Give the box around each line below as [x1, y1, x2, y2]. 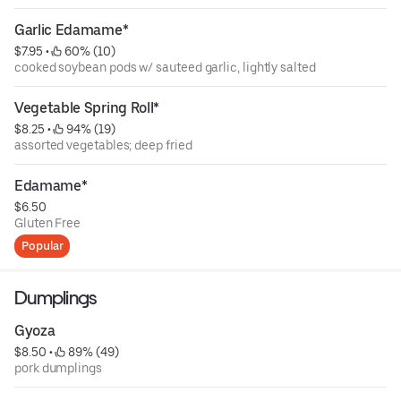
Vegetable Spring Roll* [14, 99, 159, 117]
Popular [21, 239, 64, 253]
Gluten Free [14, 216, 81, 231]
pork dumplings [14, 361, 102, 376]
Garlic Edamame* [14, 21, 129, 39]
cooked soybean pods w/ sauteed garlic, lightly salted [14, 60, 316, 75]
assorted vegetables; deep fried [14, 138, 192, 153]
